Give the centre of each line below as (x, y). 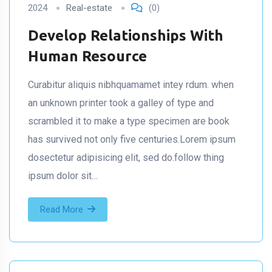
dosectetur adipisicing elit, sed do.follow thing (126, 157)
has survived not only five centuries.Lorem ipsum (132, 139)
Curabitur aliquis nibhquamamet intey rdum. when (131, 84)
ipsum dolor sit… (63, 175)
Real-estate (89, 8)
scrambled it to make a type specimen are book (129, 121)
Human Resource (87, 56)
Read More (62, 209)
